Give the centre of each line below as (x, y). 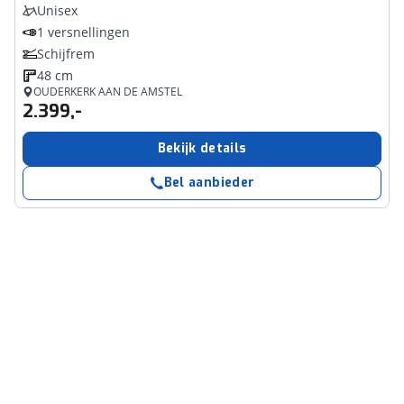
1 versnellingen (83, 32)
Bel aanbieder (209, 183)
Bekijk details (202, 148)
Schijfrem (66, 54)
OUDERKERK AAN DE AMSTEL (108, 92)
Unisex (57, 10)
